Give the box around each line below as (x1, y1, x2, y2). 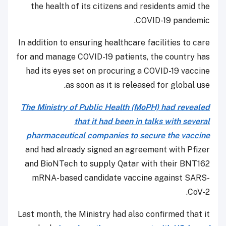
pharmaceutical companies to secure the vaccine (26, 131, 210, 141)
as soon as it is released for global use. (66, 80, 210, 90)
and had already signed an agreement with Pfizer (25, 145, 210, 155)
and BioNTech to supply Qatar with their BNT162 (25, 159, 210, 169)
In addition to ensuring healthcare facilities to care (18, 38, 210, 48)
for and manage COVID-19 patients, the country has (16, 52, 210, 62)
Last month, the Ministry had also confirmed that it (18, 209, 210, 219)
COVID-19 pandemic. (136, 16, 210, 26)
